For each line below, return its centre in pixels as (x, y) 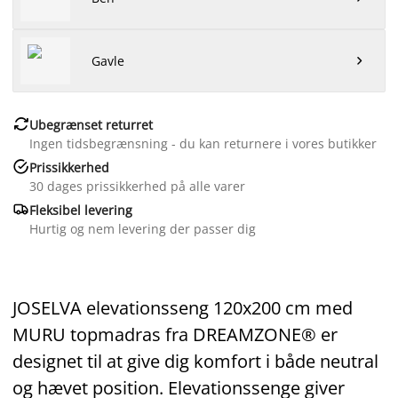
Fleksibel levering (81, 210)
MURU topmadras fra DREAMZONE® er (175, 334)
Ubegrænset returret (91, 124)
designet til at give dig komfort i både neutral (195, 361)
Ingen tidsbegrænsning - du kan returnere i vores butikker (203, 143)
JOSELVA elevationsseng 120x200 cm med (183, 307)
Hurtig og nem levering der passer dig (143, 228)
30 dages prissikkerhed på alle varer (137, 186)
